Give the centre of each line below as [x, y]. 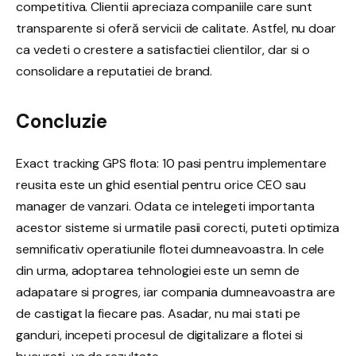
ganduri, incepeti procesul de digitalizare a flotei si [160, 335]
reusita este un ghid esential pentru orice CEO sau [161, 185]
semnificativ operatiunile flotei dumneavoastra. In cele [170, 250]
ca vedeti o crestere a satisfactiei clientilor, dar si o [163, 50]
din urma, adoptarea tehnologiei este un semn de [158, 271]
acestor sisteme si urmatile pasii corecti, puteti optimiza [178, 228]
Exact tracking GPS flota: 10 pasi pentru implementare [171, 164]
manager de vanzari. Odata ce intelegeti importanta [165, 207]
